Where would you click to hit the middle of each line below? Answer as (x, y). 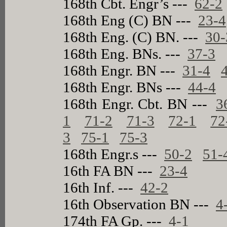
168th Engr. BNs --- (126, 87)
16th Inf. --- (102, 187)
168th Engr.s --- (114, 154)
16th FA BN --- (111, 171)
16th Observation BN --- (140, 204)
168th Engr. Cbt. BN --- (140, 104)
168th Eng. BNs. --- (125, 53)
